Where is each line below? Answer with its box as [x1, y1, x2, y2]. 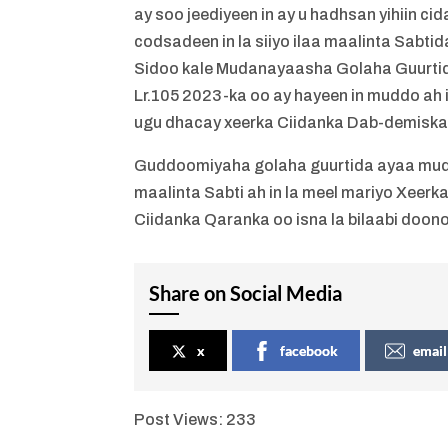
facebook [280, 341, 339, 359]
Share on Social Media [149, 280, 343, 305]
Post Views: [134, 410, 224, 428]
